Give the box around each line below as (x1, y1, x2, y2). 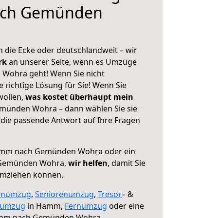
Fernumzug (65, 200, 107, 211)
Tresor (98, 189, 122, 200)
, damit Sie (108, 158, 145, 168)
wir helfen (68, 158, 108, 168)
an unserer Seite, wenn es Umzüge (9, 56, 137, 67)
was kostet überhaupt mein (25, 91, 133, 102)
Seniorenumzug (35, 189, 94, 200)
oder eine (107, 200, 144, 211)
